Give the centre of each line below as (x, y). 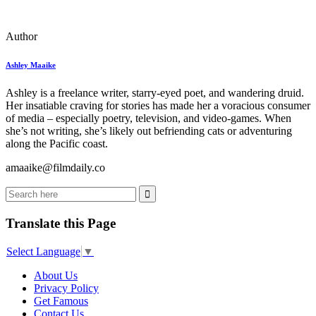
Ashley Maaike (31, 65)
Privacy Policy (66, 288)
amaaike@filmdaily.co (55, 168)
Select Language (43, 251)
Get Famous (61, 300)
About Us (56, 275)
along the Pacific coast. (57, 144)
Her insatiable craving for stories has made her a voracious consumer (158, 106)
